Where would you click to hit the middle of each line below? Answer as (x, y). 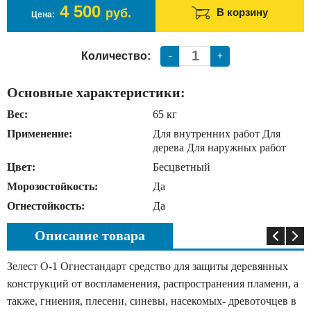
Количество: (116, 56)
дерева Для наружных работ (219, 148)
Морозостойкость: (52, 186)
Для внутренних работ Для (216, 134)
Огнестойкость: (46, 206)
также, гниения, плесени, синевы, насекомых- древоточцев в (152, 301)
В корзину (242, 12)
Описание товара (90, 235)
